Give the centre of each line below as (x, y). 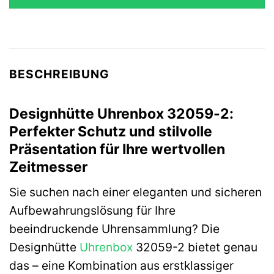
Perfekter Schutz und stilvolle (111, 131)
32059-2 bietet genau (195, 247)
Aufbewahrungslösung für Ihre (92, 211)
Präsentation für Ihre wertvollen (117, 149)
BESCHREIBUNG (59, 74)
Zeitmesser (48, 167)
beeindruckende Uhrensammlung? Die (114, 229)
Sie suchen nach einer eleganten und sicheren (135, 192)
